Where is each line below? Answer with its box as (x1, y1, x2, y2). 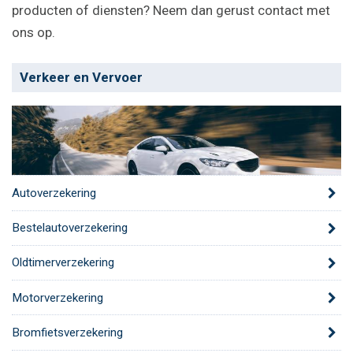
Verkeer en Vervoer (20, 69, 143, 86)
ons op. (12, 24, 55, 40)
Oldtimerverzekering (12, 255, 114, 270)
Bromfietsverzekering (12, 325, 123, 340)
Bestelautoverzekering (12, 221, 128, 236)
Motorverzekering (12, 290, 103, 305)
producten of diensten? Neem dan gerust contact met (12, 2, 330, 18)
